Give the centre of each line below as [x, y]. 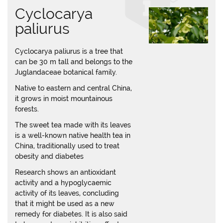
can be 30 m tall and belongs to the [74, 62]
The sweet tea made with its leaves [73, 125]
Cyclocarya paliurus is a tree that [69, 51]
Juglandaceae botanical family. [66, 72]
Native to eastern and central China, [73, 88]
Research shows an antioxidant [65, 172]
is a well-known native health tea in [73, 135]
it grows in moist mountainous [64, 99]
